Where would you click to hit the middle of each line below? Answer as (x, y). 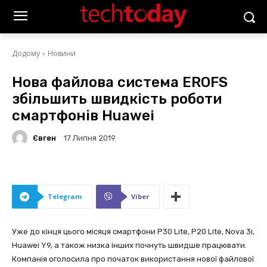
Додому (26, 53)
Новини (62, 53)
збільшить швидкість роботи (117, 99)
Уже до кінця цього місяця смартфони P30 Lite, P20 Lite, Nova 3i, (133, 232)
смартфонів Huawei (83, 116)
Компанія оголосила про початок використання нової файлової (133, 259)
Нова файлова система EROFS (120, 82)
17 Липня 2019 (90, 138)
